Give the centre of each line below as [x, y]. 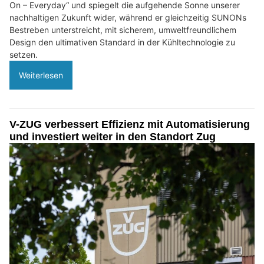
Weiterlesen [41, 75]
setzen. [24, 55]
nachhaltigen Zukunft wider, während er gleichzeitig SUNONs [128, 18]
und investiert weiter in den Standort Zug [113, 137]
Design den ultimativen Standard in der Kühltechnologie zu [122, 42]
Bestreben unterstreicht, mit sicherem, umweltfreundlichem [123, 30]
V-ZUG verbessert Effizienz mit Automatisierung [130, 125]
